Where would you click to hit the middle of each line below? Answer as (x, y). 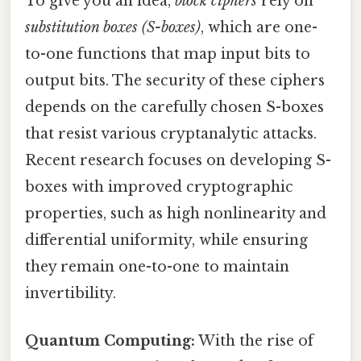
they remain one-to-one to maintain (157, 266)
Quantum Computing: (110, 340)
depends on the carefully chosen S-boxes (174, 107)
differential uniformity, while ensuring (166, 240)
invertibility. (71, 293)
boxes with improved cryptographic (159, 187)
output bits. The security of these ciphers (175, 80)
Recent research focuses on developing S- (178, 160)
